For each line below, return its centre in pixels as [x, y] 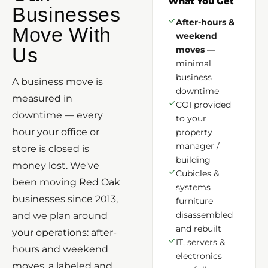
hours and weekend [60, 249]
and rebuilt [199, 228]
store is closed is [51, 148]
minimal [194, 63]
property [194, 132]
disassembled [205, 214]
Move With [62, 34]
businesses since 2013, [65, 199]
